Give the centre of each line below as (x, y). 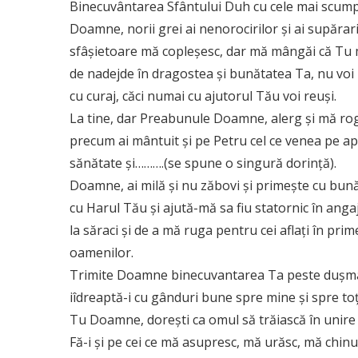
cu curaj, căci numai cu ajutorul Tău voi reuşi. (203, 96)
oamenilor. (101, 253)
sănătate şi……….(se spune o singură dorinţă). (203, 163)
